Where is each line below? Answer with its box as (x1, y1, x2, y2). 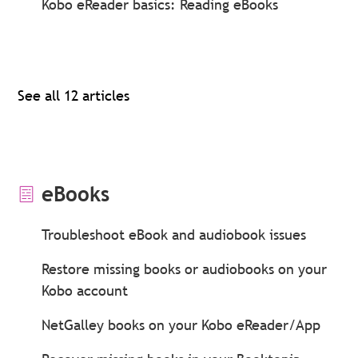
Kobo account (42, 281, 129, 300)
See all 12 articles (18, 86, 130, 105)
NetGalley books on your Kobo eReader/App (42, 316, 321, 334)
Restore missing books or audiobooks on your (42, 260, 328, 278)
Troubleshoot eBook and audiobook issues (42, 225, 307, 244)
